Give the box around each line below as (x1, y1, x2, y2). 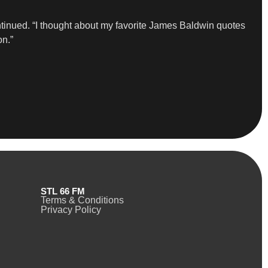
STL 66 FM (40, 186, 85, 197)
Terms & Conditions (40, 195, 124, 206)
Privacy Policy (40, 205, 101, 215)
